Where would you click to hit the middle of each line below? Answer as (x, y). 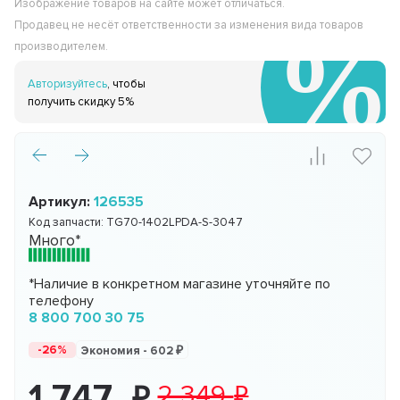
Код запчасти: (68, 223)
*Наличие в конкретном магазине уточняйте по (180, 284)
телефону (62, 301)
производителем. (62, 47)
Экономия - (116, 351)
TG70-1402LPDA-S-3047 (175, 223)
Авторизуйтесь (68, 84)
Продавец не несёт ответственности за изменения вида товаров (189, 25)
